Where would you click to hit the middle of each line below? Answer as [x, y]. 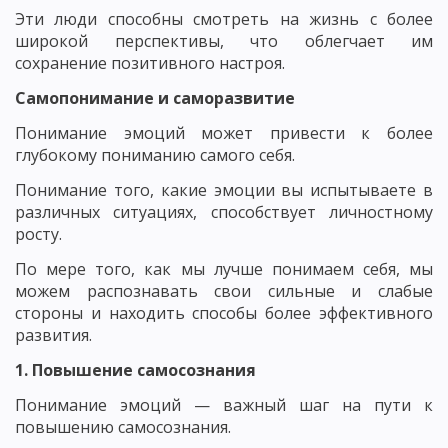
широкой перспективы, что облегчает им [224, 41]
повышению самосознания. [123, 427]
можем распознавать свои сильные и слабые [224, 291]
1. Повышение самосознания [135, 370]
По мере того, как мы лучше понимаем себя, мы [224, 269]
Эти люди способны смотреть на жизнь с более [224, 19]
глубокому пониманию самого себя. [155, 155]
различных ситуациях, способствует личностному [224, 212]
